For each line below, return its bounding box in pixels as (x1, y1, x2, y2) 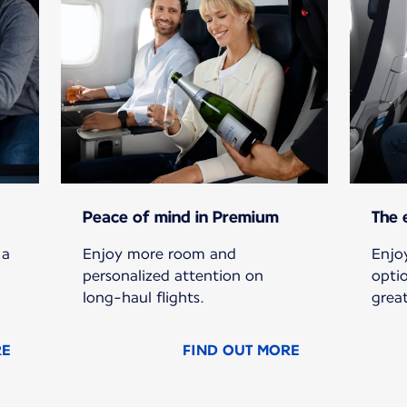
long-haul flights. (83, 289, 205, 307)
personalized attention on (83, 267, 264, 285)
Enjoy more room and (83, 245, 237, 263)
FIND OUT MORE (182, 342, 299, 360)
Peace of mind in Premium (83, 207, 280, 227)
